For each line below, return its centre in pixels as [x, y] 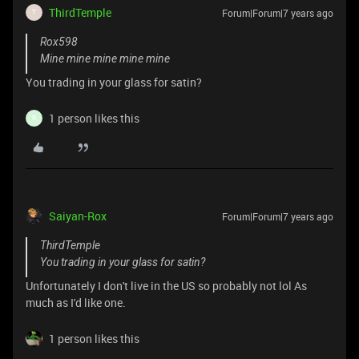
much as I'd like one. [76, 302]
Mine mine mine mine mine [105, 58]
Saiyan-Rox [78, 216]
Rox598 [59, 41]
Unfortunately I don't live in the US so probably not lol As [166, 285]
